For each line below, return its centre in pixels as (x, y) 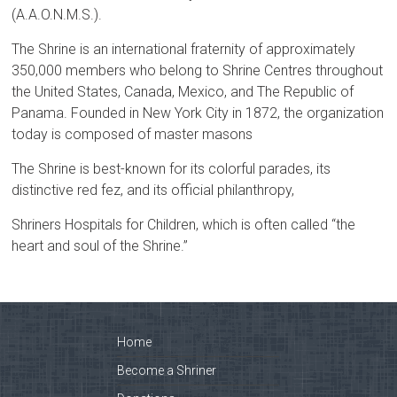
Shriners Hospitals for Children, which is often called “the (184, 225)
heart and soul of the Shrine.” (100, 246)
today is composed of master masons (132, 134)
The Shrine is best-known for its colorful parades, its (171, 169)
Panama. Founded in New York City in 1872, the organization (198, 113)
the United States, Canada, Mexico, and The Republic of (183, 92)
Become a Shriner (167, 370)
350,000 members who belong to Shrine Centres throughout (198, 70)
